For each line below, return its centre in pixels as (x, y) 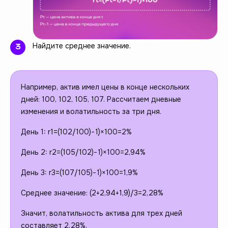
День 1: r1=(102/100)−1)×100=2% (76, 132)
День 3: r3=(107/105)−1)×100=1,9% (79, 172)
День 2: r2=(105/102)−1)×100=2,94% (83, 152)
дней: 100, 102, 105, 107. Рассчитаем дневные (101, 99)
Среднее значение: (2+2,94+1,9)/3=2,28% (92, 193)
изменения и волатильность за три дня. (91, 111)
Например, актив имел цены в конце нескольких (105, 87)
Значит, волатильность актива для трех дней (102, 213)
